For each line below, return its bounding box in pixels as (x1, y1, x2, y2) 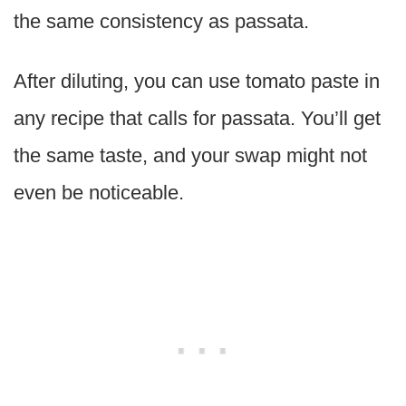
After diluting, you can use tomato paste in (14, 70, 380, 93)
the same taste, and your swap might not (14, 144, 367, 168)
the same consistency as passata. (14, 10, 309, 34)
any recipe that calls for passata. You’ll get (14, 107, 381, 130)
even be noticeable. (14, 181, 184, 205)
